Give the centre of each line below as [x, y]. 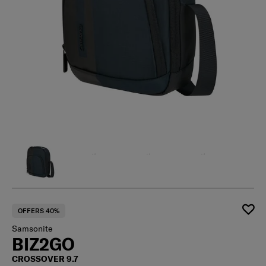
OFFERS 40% [39, 211]
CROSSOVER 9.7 [45, 259]
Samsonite [32, 229]
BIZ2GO [43, 244]
